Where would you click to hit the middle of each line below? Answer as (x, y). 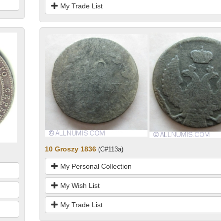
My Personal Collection (95, 166)
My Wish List (79, 186)
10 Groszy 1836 (70, 149)
